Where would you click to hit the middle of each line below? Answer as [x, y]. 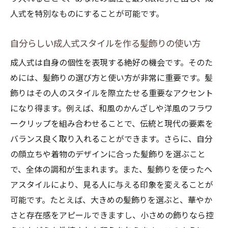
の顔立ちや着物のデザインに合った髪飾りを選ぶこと [108, 154]
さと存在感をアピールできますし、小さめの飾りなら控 [112, 216]
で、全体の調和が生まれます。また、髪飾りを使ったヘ [111, 170]
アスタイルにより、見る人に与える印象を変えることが [112, 185]
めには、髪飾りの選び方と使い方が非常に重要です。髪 [111, 78]
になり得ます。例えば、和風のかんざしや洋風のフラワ [111, 109]
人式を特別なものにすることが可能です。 [87, 14]
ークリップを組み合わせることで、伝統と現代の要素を [112, 124]
